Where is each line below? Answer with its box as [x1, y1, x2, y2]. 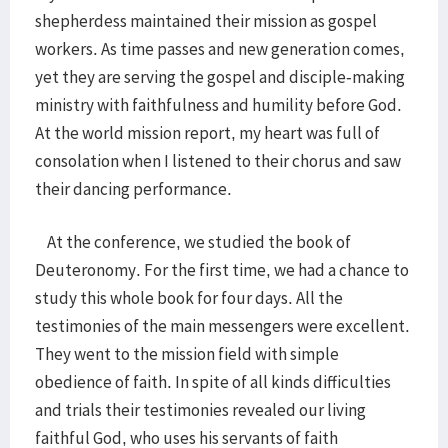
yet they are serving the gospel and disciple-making [35, 66, 405, 88]
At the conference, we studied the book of [35, 231, 351, 253]
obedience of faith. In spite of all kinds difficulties [35, 371, 391, 393]
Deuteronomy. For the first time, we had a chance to [35, 259, 409, 281]
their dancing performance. [35, 178, 235, 200]
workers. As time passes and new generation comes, [35, 38, 405, 60]
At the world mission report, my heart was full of [35, 122, 380, 144]
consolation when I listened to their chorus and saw [35, 150, 401, 172]
